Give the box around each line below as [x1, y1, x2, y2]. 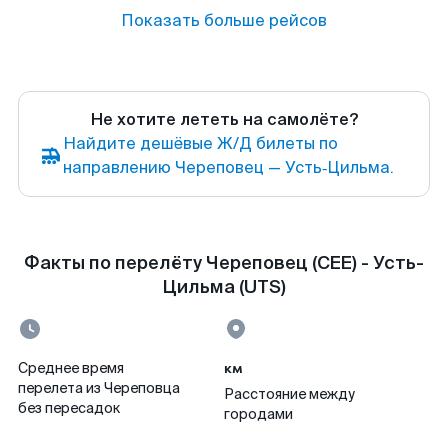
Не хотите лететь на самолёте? [90, 109, 358, 130]
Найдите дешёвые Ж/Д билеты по [63, 133, 338, 154]
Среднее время [18, 359, 124, 377]
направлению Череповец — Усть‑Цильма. [63, 157, 394, 178]
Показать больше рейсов [121, 10, 327, 31]
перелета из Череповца [18, 379, 180, 397]
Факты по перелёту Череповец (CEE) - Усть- [24, 251, 424, 275]
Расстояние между [224, 385, 355, 403]
